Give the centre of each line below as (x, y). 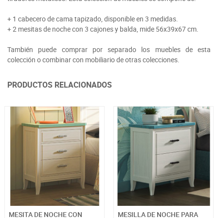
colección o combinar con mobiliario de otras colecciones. (93, 59)
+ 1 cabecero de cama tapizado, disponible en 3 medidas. (93, 18)
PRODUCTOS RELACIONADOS (60, 84)
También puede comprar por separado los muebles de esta (109, 49)
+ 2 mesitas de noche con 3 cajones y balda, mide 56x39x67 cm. (103, 29)
